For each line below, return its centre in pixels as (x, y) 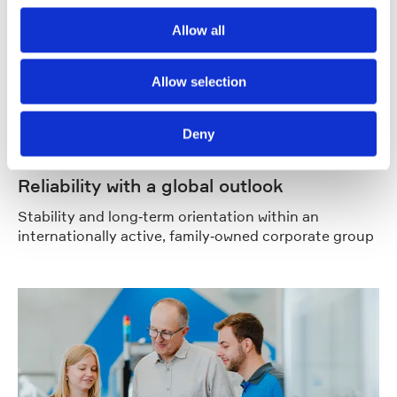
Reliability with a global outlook (151, 187)
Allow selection (198, 82)
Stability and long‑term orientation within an (168, 217)
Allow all (198, 30)
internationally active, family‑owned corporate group (196, 236)
